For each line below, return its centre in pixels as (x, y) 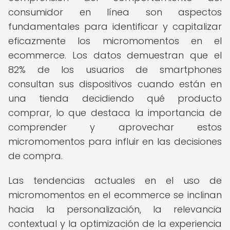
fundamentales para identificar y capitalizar (115, 26)
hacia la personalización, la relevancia (115, 209)
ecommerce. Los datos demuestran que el (115, 55)
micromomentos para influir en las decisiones (115, 141)
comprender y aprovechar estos (115, 127)
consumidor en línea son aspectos (115, 12)
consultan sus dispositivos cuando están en (115, 84)
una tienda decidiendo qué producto (115, 98)
